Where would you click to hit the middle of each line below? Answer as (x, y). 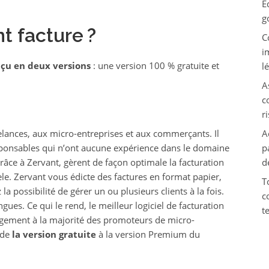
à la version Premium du (148, 234)
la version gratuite (54, 234)
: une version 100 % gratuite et (155, 65)
